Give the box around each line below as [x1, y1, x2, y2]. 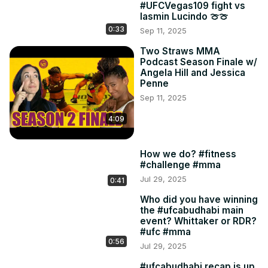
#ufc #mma [140, 226, 191, 238]
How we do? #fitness [140, 148, 236, 160]
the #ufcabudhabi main [140, 205, 243, 217]
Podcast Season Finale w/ [140, 56, 257, 68]
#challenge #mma [140, 159, 221, 171]
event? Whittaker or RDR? [140, 215, 257, 227]
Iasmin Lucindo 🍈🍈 [140, 11, 228, 23]
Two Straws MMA [140, 45, 220, 57]
